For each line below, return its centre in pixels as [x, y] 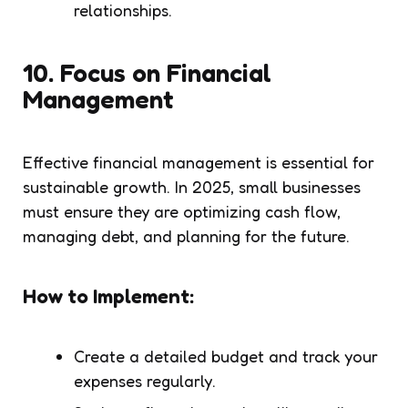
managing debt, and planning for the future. [186, 235]
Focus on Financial [166, 72]
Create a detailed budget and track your [226, 356]
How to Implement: [108, 296]
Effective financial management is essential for [199, 162]
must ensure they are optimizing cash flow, [182, 211]
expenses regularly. [145, 380]
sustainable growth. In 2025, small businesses [192, 186]
